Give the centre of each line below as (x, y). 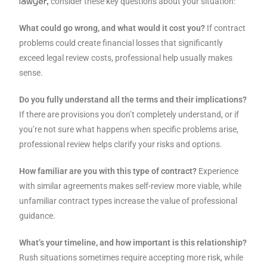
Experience (218, 171)
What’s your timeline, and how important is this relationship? (133, 243)
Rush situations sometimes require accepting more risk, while (131, 258)
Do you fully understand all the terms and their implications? (133, 100)
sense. (31, 73)
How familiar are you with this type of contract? (108, 171)
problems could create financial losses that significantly (121, 43)
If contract (226, 28)
